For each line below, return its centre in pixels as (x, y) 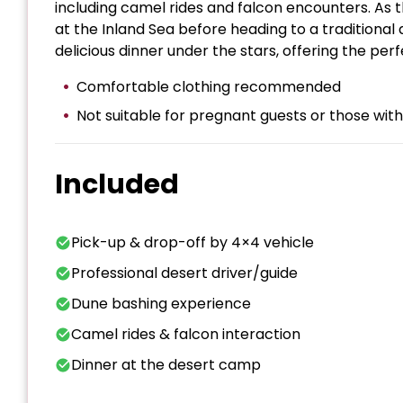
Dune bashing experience (161, 304)
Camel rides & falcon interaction (186, 335)
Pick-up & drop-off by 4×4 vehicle (193, 243)
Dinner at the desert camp (166, 365)
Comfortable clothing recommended (209, 87)
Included (117, 185)
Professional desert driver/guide (184, 273)
